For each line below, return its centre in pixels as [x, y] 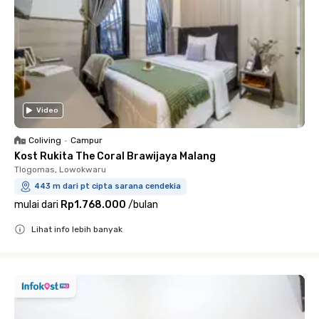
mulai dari [36, 204]
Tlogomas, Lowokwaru [60, 169]
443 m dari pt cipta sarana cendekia [108, 186]
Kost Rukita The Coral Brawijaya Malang [115, 156]
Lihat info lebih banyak [77, 229]
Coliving [45, 140]
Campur [87, 140]
